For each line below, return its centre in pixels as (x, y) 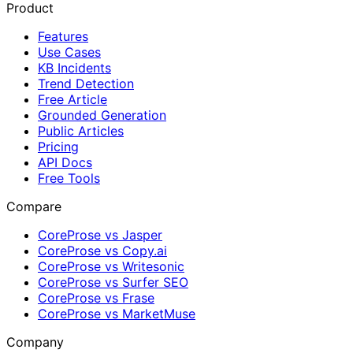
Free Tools (69, 178)
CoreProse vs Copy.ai (102, 250)
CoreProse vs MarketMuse (117, 313)
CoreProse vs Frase (96, 297)
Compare (34, 206)
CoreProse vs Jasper (100, 234)
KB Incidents (74, 67)
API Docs (65, 162)
